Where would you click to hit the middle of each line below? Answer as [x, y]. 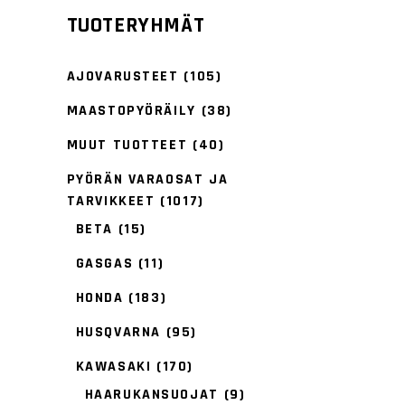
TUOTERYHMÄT [136, 25]
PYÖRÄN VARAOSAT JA [147, 179]
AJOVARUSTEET [122, 76]
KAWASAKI [113, 367]
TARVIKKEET [111, 201]
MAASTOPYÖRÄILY [131, 111]
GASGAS [104, 264]
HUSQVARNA [118, 332]
